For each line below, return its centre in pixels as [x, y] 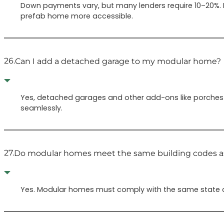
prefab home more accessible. [77, 16]
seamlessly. [42, 108]
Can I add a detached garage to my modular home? [118, 61]
